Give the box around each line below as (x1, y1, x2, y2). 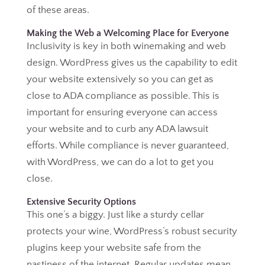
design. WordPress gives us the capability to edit (26, 57, 237, 68)
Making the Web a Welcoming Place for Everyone (26, 28, 229, 38)
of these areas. (26, 5, 89, 15)
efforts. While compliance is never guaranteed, (26, 140, 229, 151)
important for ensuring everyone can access (26, 107, 218, 118)
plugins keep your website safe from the (26, 243, 201, 253)
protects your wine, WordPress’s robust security (26, 226, 237, 237)
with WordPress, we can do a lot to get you (26, 157, 214, 167)
